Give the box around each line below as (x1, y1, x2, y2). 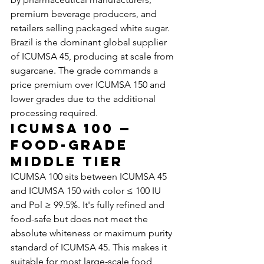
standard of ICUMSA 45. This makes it (11, 242, 169, 253)
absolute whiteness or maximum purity (11, 227, 174, 239)
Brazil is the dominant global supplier (11, 37, 169, 48)
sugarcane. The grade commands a (11, 65, 160, 76)
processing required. (11, 107, 98, 118)
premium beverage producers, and (11, 8, 159, 19)
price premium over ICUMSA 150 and (11, 79, 168, 90)
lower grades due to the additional (11, 93, 158, 104)
